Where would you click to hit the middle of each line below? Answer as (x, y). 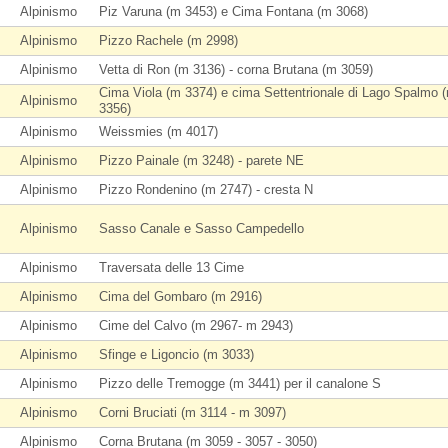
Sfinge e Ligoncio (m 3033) (176, 354)
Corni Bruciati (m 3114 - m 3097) (192, 412)
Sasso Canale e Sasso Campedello (201, 228)
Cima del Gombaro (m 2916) (180, 296)
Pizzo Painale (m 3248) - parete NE (201, 160)
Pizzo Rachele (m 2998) (168, 40)
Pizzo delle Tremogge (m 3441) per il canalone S (240, 383)
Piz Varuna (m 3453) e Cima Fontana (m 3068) (233, 11)
